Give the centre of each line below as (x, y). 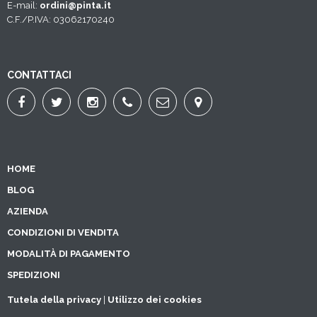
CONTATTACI (39, 75)
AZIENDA (28, 212)
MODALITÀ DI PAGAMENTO (69, 254)
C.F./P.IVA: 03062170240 (61, 20)
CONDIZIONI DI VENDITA (63, 233)
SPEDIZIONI (34, 275)
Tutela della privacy (54, 300)
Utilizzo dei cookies (155, 300)
